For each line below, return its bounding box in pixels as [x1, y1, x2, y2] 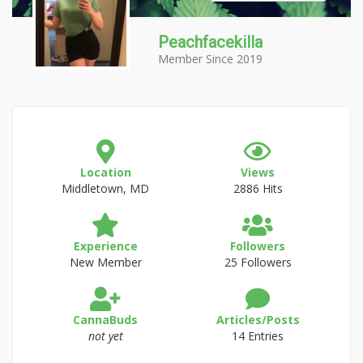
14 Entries [232, 328, 284, 344]
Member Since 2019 [158, 51, 263, 66]
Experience [73, 238, 138, 254]
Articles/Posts [216, 312, 300, 327]
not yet [88, 328, 123, 344]
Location [79, 164, 131, 180]
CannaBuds [73, 312, 138, 327]
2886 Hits [233, 181, 283, 196]
